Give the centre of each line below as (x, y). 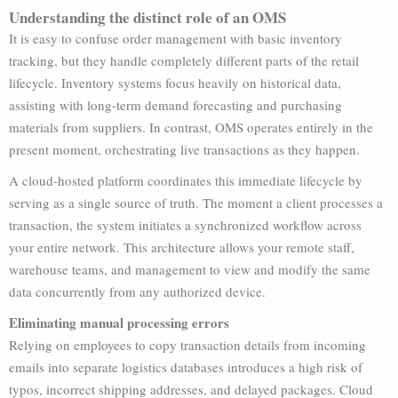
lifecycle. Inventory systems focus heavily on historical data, (175, 83)
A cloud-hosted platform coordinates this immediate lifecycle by (186, 180)
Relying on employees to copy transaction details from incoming (187, 345)
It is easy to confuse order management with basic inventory (175, 38)
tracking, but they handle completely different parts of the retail (184, 60)
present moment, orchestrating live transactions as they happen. (184, 149)
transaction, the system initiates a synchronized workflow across (185, 225)
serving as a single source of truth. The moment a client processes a (196, 203)
